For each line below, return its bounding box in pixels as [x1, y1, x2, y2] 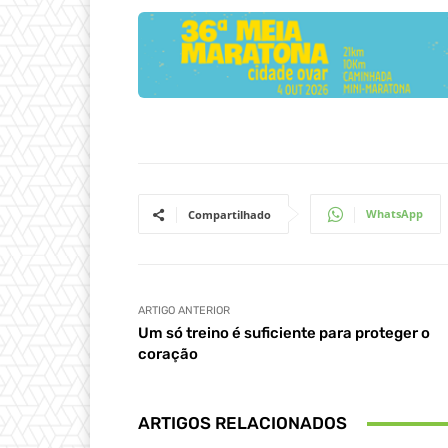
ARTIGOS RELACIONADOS [138, 413, 347, 434]
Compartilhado [188, 207, 271, 223]
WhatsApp [366, 206, 423, 222]
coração [138, 345, 198, 364]
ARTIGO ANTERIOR [138, 304, 230, 318]
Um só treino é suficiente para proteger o [138, 324, 430, 343]
